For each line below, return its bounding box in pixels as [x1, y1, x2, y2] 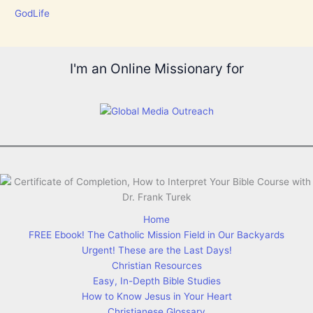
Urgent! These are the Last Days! [81, 245, 232, 256]
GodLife [15, 8, 50, 20]
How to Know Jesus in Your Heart [81, 291, 232, 303]
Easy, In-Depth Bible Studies [92, 275, 221, 287]
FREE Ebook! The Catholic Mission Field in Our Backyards [29, 229, 284, 241]
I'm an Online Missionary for [69, 60, 244, 78]
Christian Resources [111, 260, 202, 272]
